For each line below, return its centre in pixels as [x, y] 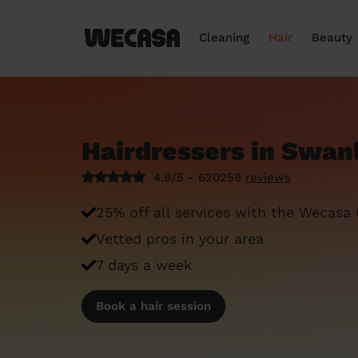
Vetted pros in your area [180, 239]
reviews [268, 177]
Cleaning [224, 38]
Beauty [332, 38]
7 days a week [144, 265]
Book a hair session [153, 306]
